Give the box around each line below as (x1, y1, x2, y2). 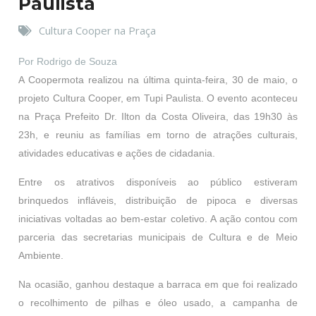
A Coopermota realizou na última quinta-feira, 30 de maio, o (18, 74, 298, 85)
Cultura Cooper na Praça (39, 23, 157, 37)
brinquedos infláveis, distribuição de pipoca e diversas (18, 195, 298, 206)
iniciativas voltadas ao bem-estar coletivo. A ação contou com (18, 213, 298, 224)
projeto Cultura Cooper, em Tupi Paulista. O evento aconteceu (18, 92, 298, 104)
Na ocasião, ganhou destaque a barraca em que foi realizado (18, 279, 298, 290)
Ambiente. (18, 250, 64, 261)
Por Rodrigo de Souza (18, 56, 118, 67)
